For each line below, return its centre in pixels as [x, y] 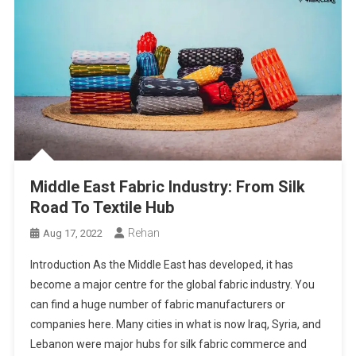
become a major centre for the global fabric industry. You [173, 285]
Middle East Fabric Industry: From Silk [168, 187]
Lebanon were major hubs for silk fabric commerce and [169, 344]
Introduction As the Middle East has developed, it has [162, 265]
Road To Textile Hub [103, 208]
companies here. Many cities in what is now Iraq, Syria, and [176, 325]
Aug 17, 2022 [73, 234]
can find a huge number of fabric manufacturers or [158, 305]
